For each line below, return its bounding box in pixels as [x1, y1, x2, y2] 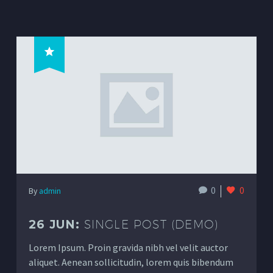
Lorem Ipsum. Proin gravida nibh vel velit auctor [29, 241, 228, 253]
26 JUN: [29, 217, 84, 232]
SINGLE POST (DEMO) [83, 217, 219, 231]
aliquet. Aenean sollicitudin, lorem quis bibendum [29, 255, 233, 268]
